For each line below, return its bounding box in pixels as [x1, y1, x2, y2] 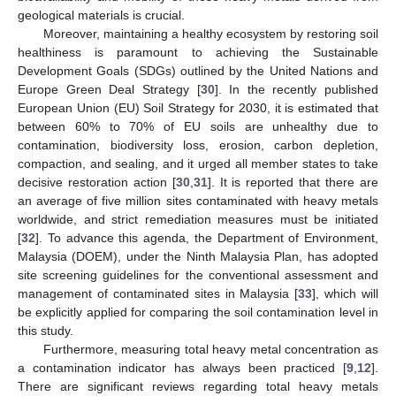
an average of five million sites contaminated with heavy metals [18, 193, 378, 208]
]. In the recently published [214, 81, 378, 96]
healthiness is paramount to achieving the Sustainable [18, 44, 378, 59]
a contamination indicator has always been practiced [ [18, 360, 346, 375]
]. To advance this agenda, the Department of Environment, [35, 230, 378, 245]
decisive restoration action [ [18, 174, 176, 189]
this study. [18, 323, 73, 338]
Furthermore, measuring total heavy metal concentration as [42, 341, 378, 356]
